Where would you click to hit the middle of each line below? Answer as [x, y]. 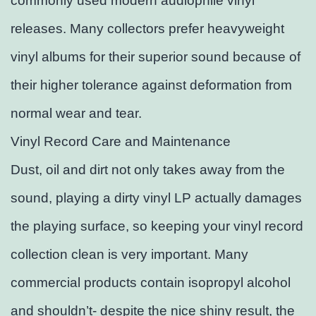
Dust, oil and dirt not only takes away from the [148, 170]
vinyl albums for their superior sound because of [156, 57]
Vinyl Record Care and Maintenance [121, 142]
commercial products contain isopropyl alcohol [151, 283]
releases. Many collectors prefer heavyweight [147, 29]
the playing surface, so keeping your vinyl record [157, 226]
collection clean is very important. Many [129, 255]
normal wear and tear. [76, 114]
